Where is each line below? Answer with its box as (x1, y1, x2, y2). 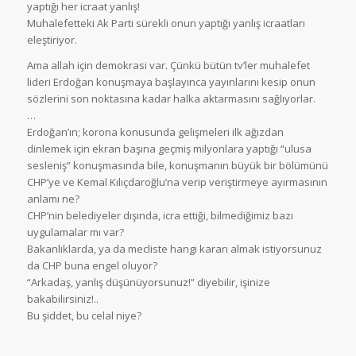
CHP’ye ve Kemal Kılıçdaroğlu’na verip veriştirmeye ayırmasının (26, 174, 327, 189)
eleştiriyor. (26, 32, 77, 47)
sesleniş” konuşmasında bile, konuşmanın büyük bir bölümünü (26, 157, 328, 172)
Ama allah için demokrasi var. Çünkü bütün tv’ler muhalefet (26, 57, 310, 72)
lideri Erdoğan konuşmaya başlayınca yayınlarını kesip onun (26, 74, 315, 89)
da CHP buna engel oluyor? (26, 257, 157, 273)
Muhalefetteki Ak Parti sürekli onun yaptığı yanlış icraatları (26, 15, 305, 30)
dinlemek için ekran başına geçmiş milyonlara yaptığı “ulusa (26, 141, 311, 156)
